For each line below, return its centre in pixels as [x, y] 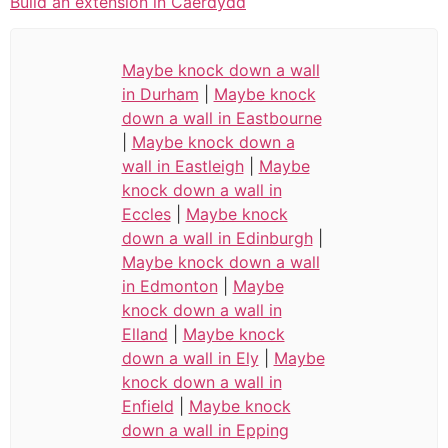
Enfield [147, 405]
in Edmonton [169, 285]
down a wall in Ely [190, 357]
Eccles [146, 213]
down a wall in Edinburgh [217, 237]
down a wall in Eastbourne [221, 117]
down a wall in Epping [205, 429]
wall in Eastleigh [182, 165]
